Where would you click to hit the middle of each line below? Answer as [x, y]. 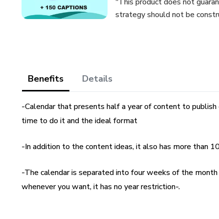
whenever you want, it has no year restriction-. [101, 187]
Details [97, 79]
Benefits [46, 79]
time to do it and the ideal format [79, 121]
